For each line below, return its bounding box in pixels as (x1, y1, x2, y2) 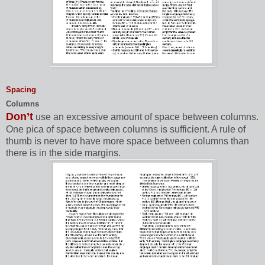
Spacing (6, 85, 36, 95)
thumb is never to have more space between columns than (6, 136, 249, 147)
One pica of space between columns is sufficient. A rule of (6, 124, 245, 135)
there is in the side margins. (6, 148, 121, 159)
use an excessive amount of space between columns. (35, 112, 258, 122)
